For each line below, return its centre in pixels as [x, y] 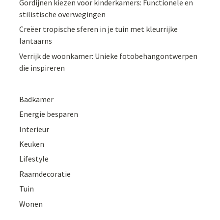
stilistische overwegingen [63, 14]
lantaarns [36, 41]
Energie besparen [49, 114]
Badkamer [37, 99]
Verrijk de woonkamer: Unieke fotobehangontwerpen [109, 56]
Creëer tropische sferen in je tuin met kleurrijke [99, 29]
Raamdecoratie [45, 174]
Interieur [34, 129]
